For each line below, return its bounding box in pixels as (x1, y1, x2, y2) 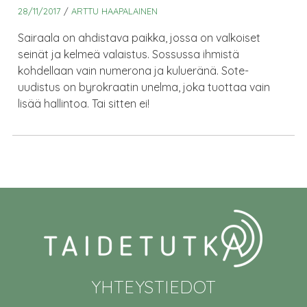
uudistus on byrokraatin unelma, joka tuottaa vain (18, 80, 271, 95)
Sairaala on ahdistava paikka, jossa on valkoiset (18, 31, 261, 45)
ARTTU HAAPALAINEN (71, 5, 158, 17)
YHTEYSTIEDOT (90, 275, 217, 298)
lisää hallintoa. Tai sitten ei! (18, 97, 150, 111)
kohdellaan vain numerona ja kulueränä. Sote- (18, 64, 249, 78)
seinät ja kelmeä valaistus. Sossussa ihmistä (18, 47, 240, 62)
